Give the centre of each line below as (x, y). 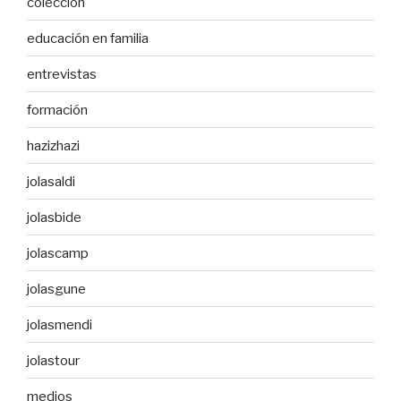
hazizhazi (53, 145)
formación (57, 110)
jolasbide (54, 217)
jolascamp (58, 253)
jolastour (53, 360)
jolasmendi (60, 324)
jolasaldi (51, 181)
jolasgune (56, 289)
